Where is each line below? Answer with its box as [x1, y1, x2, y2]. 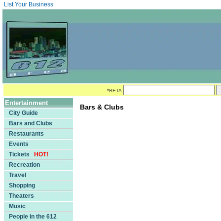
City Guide [9, 110, 38, 116]
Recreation [9, 161, 40, 168]
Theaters [9, 192, 34, 199]
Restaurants [9, 130, 44, 137]
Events [9, 141, 29, 147]
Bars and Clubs [9, 120, 52, 127]
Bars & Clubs [80, 103, 124, 111]
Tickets [9, 151, 34, 158]
